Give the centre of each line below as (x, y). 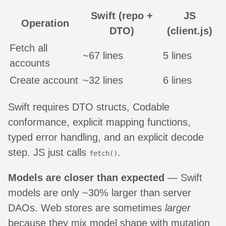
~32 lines (103, 80)
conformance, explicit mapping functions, (99, 122)
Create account (44, 80)
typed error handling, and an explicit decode (106, 137)
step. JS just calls (49, 152)
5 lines (177, 55)
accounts (30, 63)
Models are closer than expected (86, 177)
